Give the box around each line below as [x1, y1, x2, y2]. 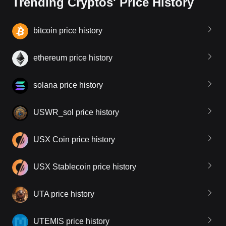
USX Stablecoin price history [33, 162, 136, 172]
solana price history [33, 81, 103, 90]
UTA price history [33, 190, 94, 199]
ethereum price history [33, 53, 112, 63]
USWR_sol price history [33, 108, 119, 117]
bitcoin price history [33, 26, 102, 35]
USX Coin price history [33, 135, 115, 144]
